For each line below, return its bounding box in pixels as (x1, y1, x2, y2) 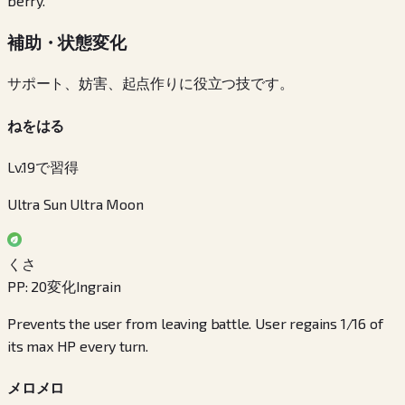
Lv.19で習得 (7, 158, 79, 175)
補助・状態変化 (7, 31, 127, 52)
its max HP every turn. (7, 337, 149, 354)
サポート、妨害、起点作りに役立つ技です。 (7, 74, 294, 92)
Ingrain (75, 278, 121, 295)
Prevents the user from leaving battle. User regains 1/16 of (7, 315, 383, 332)
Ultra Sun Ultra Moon (7, 195, 144, 212)
